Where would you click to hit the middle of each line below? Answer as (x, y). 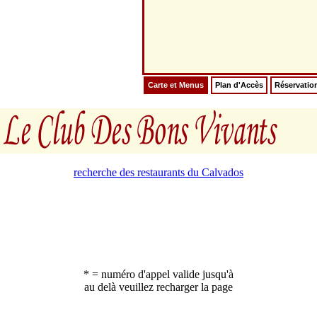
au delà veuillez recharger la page (158, 287)
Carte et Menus (176, 85)
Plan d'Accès (239, 85)
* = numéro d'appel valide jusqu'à (158, 274)
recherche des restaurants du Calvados (158, 172)
